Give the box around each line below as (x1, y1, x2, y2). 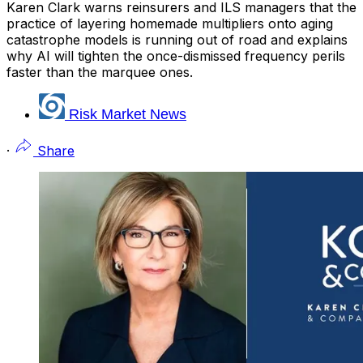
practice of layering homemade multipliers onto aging (6, 15, 333, 32)
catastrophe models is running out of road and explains (6, 31, 348, 48)
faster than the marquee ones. (6, 63, 193, 80)
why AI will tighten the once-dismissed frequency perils (6, 47, 345, 64)
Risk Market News (69, 106, 186, 123)
